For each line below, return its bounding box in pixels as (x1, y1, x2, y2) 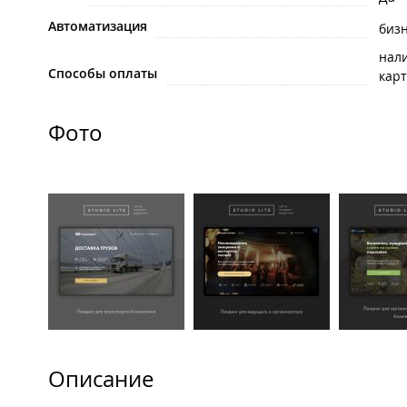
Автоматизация (48, 17, 147, 35)
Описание (48, 364, 154, 394)
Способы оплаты (48, 65, 157, 83)
